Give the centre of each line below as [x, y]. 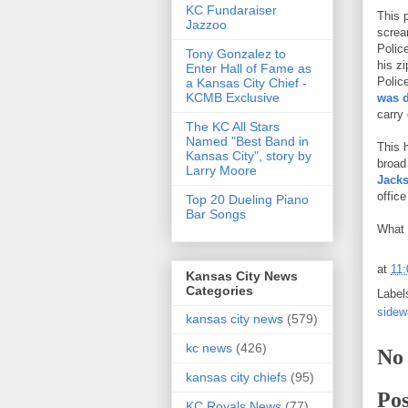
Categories [219, 291]
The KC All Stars [233, 127]
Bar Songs [216, 214]
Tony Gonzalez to [236, 54]
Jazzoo [206, 25]
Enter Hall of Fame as [249, 68]
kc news [209, 348]
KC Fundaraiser [231, 10]
